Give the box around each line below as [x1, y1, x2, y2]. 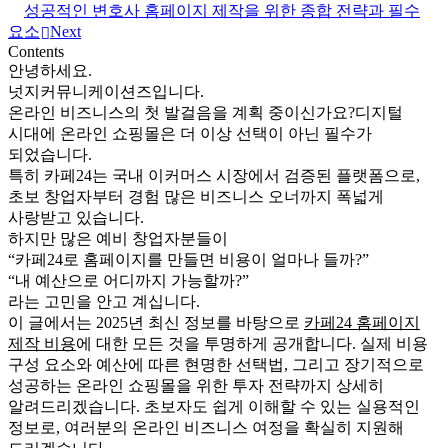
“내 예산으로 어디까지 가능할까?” [8, 272, 249, 290]
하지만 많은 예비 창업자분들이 [8, 230, 228, 248]
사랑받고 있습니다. [8, 209, 144, 227]
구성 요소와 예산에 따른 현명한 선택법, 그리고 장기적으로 [8, 356, 424, 374]
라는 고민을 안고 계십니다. [8, 293, 200, 311]
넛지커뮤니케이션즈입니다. [8, 83, 204, 101]
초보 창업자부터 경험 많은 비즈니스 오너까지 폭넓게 [8, 188, 384, 206]
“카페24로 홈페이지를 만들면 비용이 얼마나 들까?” [8, 251, 369, 269]
